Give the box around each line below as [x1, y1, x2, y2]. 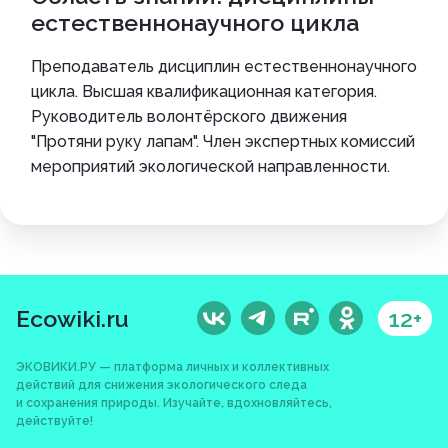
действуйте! [16, 414, 93, 429]
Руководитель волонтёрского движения [31, 107, 347, 127]
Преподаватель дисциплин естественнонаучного [31, 57, 417, 77]
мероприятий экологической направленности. [31, 157, 390, 177]
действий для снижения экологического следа [16, 378, 307, 393]
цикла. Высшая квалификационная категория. [31, 82, 377, 102]
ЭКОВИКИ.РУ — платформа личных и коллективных [16, 360, 329, 375]
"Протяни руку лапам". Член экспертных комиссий [31, 132, 415, 152]
